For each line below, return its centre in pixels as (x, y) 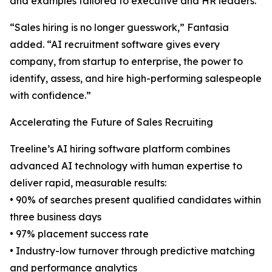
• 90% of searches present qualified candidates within (135, 200)
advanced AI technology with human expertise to (126, 166)
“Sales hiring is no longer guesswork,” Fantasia (119, 27)
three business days (56, 217)
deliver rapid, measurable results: (88, 183)
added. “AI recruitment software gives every (115, 44)
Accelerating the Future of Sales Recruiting (111, 122)
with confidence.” (50, 95)
